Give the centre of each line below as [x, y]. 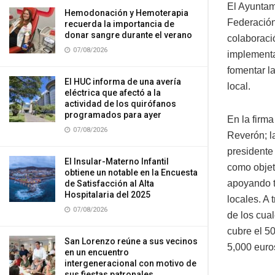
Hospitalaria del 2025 [107, 195]
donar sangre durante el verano [128, 35]
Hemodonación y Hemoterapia [126, 13]
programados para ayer [113, 115]
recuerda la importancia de [119, 24]
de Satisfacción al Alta [109, 184]
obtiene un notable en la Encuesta [131, 172]
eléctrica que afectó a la [113, 93]
